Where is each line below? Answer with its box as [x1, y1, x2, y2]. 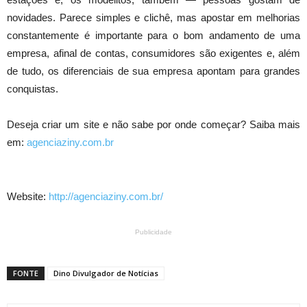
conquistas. [7, 83, 58, 95]
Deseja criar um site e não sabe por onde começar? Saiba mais [7, 119, 300, 131]
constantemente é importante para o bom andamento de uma [7, 29, 300, 42]
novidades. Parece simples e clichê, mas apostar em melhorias [7, 12, 300, 24]
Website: [7, 191, 49, 203]
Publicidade [135, 228, 172, 236]
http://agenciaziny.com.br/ [49, 191, 163, 203]
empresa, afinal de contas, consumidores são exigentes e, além [7, 47, 300, 60]
